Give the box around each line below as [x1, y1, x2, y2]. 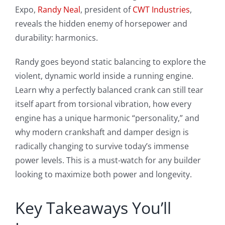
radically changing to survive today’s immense [15, 141, 189, 152]
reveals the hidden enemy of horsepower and [15, 18, 187, 30]
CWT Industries [132, 4, 190, 16]
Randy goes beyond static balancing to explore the [15, 56, 206, 68]
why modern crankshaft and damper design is [15, 127, 189, 138]
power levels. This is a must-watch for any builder [15, 155, 201, 166]
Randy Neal [37, 4, 80, 16]
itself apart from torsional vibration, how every [15, 98, 191, 110]
